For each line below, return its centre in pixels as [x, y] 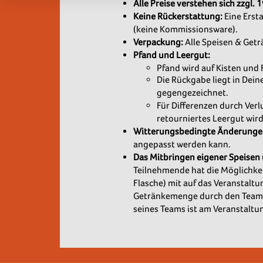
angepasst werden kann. [183, 144]
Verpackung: [158, 42]
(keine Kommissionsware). [186, 29]
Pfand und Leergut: [173, 55]
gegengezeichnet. [193, 92]
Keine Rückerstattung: [179, 16]
